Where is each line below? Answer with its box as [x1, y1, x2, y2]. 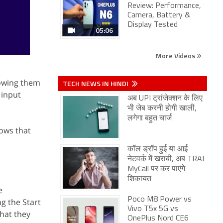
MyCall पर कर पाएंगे [127, 165, 185, 173]
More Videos [156, 50, 197, 61]
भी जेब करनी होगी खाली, [127, 105, 197, 112]
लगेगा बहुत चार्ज [127, 114, 172, 122]
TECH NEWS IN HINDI [63, 78, 130, 89]
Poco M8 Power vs [127, 196, 192, 204]
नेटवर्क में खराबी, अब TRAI [127, 155, 204, 163]
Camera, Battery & [127, 11, 190, 19]
